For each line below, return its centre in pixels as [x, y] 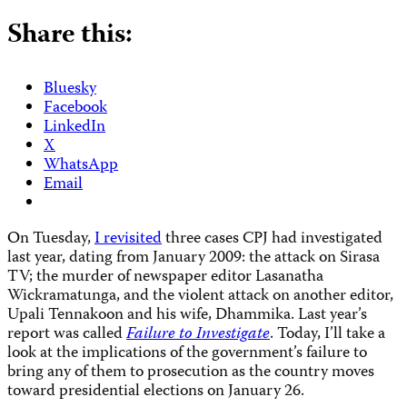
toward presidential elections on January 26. [156, 392]
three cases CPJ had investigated [272, 239]
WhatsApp [81, 165]
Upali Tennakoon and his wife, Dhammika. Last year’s [187, 315]
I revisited [128, 239]
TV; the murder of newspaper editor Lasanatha [165, 277]
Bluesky [70, 89]
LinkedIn [74, 127]
